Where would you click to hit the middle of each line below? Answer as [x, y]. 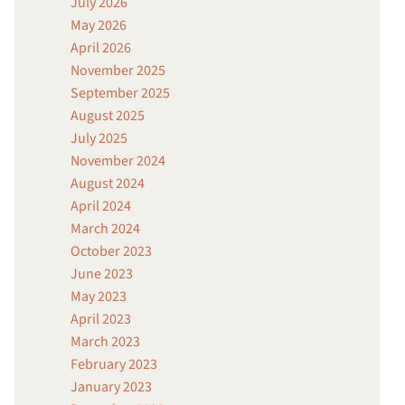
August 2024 [108, 184]
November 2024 [118, 161]
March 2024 [105, 229]
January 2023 [111, 387]
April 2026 [101, 48]
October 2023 [111, 252]
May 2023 [99, 297]
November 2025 [118, 71]
